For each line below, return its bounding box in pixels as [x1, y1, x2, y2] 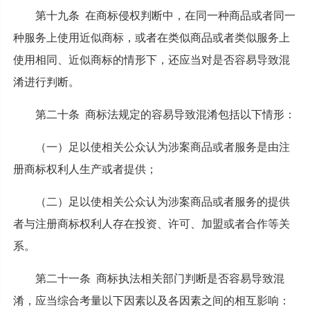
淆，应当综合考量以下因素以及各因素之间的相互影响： [12, 294, 290, 307]
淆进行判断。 [12, 75, 80, 88]
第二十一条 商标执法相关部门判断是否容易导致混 [35, 272, 284, 284]
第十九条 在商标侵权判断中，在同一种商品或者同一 [35, 9, 295, 21]
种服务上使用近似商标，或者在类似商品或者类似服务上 [12, 31, 290, 44]
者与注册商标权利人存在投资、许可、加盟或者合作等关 [12, 217, 290, 230]
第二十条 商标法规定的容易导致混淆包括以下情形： [35, 108, 295, 120]
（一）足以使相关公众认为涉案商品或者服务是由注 [35, 140, 290, 153]
